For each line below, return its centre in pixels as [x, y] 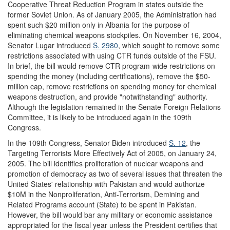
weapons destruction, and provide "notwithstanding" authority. [108, 96]
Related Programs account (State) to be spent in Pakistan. [102, 204]
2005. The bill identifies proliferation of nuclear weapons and [106, 163]
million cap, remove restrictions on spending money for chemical [112, 86]
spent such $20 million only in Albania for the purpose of [99, 24]
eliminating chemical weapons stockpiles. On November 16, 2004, [114, 35]
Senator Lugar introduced [50, 45]
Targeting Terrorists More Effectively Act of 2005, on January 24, [112, 153]
